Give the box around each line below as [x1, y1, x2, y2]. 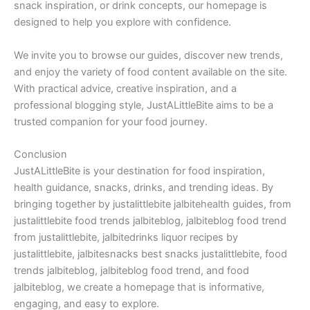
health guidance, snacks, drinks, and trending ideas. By [14, 181, 273, 194]
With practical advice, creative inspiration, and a [14, 82, 237, 95]
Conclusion [14, 148, 67, 161]
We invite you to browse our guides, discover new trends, [14, 48, 283, 62]
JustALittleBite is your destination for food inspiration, [14, 165, 265, 178]
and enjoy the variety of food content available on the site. [14, 65, 287, 78]
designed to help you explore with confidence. [14, 16, 231, 29]
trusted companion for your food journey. [14, 115, 208, 128]
